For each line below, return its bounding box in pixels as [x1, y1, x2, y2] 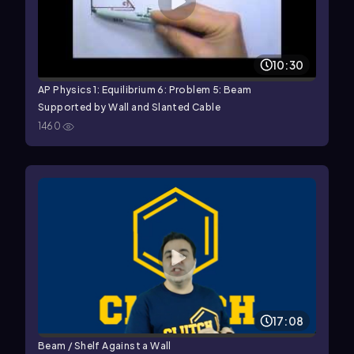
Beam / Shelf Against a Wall [38, 340, 171, 352]
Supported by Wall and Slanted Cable [38, 101, 220, 114]
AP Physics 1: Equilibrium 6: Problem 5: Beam [38, 84, 252, 96]
